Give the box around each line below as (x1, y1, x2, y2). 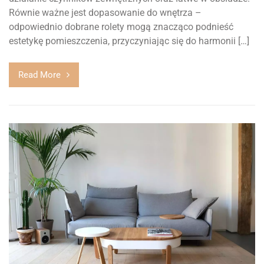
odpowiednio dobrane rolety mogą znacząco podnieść (9, 21, 233, 33)
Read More (18, 70, 61, 81)
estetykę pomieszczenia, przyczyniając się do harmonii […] (9, 35, 249, 47)
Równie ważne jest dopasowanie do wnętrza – (9, 7, 202, 19)
